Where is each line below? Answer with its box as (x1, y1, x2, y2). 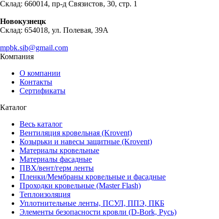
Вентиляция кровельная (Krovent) (20, 128, 132, 137)
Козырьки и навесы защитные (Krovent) (20, 137, 152, 146)
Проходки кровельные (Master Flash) (20, 181, 141, 190)
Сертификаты (20, 86, 66, 95)
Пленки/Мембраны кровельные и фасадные (20, 172, 166, 181)
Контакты (20, 77, 52, 86)
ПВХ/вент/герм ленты (20, 163, 94, 172)
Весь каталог (20, 119, 63, 128)
